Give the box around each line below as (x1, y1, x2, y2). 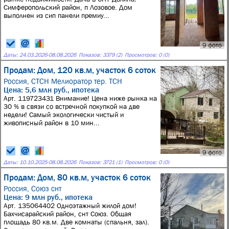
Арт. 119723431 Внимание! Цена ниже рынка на (4, 94, 157, 102)
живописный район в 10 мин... (4, 119, 100, 127)
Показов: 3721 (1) (79, 159, 122, 166)
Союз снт (31, 184, 61, 193)
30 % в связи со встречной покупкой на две (4, 102, 140, 110)
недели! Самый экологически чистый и (4, 110, 124, 119)
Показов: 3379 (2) (79, 52, 122, 58)
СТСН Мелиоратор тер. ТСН (31, 77, 122, 85)
